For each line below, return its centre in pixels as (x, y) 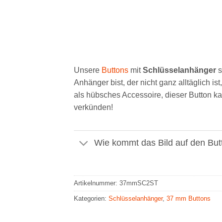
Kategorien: (91, 198)
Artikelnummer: (97, 183)
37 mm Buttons (189, 198)
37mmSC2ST (139, 183)
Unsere (88, 70)
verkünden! (94, 107)
